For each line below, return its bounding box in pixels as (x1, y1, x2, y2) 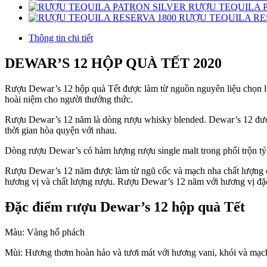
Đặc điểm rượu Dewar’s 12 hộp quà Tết (5, 198, 245, 215)
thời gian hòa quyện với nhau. (5, 125, 117, 135)
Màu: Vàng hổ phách (5, 226, 85, 237)
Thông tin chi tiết (29, 32, 93, 43)
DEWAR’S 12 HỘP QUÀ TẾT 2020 (5, 55, 222, 71)
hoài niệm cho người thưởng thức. (5, 94, 133, 104)
